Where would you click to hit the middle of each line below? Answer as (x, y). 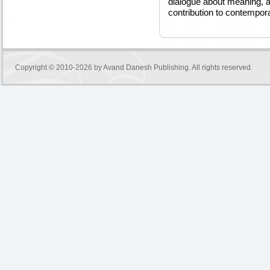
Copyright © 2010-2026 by (59, 67)
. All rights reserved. (221, 67)
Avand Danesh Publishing (146, 67)
